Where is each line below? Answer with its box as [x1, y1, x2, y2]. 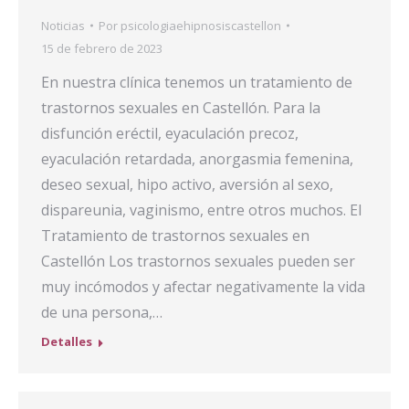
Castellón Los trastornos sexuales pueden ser [41, 250, 355, 271]
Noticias [41, 16, 85, 34]
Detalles [41, 332, 92, 350]
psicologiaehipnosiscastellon [121, 16, 281, 34]
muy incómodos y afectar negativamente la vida [41, 276, 365, 297]
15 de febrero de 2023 [41, 39, 163, 57]
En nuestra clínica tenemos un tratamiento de [41, 71, 352, 92]
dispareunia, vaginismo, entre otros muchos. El [41, 199, 362, 220]
